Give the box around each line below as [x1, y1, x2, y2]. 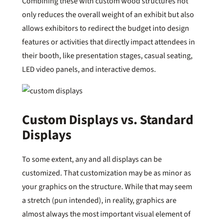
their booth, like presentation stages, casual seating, [22, 50, 193, 61]
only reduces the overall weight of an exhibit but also [22, 9, 194, 20]
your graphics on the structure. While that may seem [22, 181, 192, 192]
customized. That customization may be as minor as [22, 167, 191, 178]
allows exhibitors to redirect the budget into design [22, 22, 189, 34]
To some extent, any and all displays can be [22, 153, 162, 165]
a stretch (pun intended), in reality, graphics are [22, 195, 176, 206]
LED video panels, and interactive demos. [22, 64, 160, 75]
